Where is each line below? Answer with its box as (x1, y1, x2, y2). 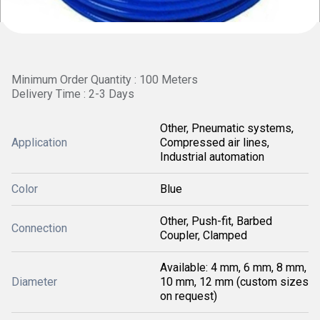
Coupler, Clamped (160, 229, 247, 242)
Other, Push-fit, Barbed (160, 214, 272, 228)
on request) (160, 289, 217, 303)
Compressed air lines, (160, 136, 269, 149)
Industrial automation (160, 150, 264, 164)
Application (11, 136, 67, 149)
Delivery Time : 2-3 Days (11, 87, 134, 101)
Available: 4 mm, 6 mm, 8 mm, (160, 261, 306, 274)
